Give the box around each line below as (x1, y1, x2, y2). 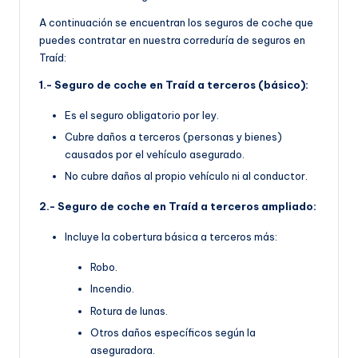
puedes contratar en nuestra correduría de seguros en (39, 34, 305, 47)
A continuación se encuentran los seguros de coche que (39, 16, 313, 30)
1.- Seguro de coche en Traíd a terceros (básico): (39, 78, 308, 92)
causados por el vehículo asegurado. (65, 148, 245, 161)
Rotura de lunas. (90, 304, 168, 317)
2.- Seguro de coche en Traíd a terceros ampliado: (39, 200, 316, 213)
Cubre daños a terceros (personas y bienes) (65, 130, 282, 144)
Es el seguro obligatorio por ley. (65, 109, 219, 122)
